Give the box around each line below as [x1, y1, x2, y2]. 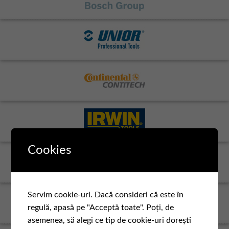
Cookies [28, 144, 72, 156]
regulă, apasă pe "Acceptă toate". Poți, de [28, 203, 174, 212]
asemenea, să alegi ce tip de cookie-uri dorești [28, 216, 192, 224]
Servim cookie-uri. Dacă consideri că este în [28, 191, 184, 199]
